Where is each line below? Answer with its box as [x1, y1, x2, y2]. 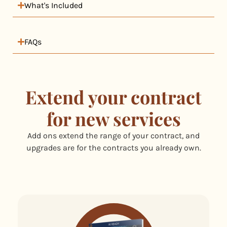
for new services [46, 106, 181, 131]
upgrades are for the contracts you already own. [26, 142, 201, 153]
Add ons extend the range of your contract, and [27, 130, 200, 140]
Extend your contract [25, 84, 202, 109]
